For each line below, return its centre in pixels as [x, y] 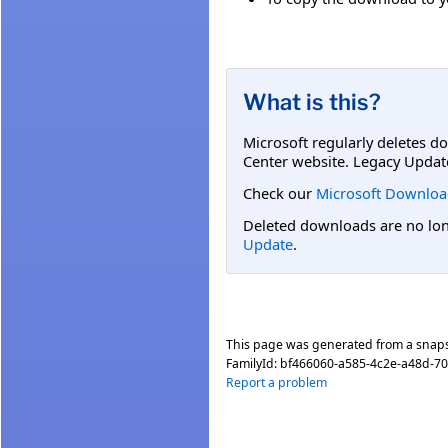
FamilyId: [253, 363]
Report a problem [276, 382]
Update [268, 244]
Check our [279, 192]
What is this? [312, 101]
